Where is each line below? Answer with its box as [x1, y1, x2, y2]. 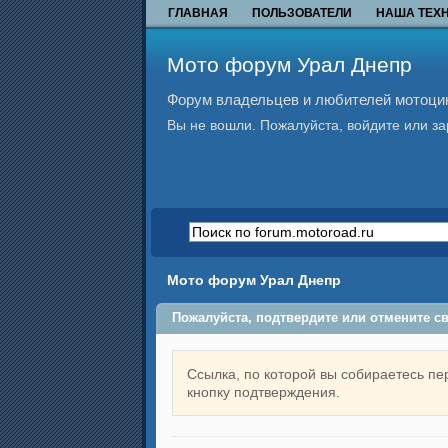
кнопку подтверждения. [187, 383, 340, 400]
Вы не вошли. [167, 116, 256, 133]
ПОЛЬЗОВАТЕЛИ [252, 5, 352, 20]
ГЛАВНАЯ [168, 5, 228, 20]
